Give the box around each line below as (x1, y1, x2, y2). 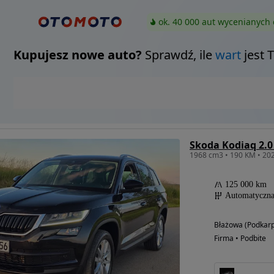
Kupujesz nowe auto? (13, 46, 142, 63)
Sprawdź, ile (141, 46, 215, 63)
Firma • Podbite (213, 232, 266, 243)
